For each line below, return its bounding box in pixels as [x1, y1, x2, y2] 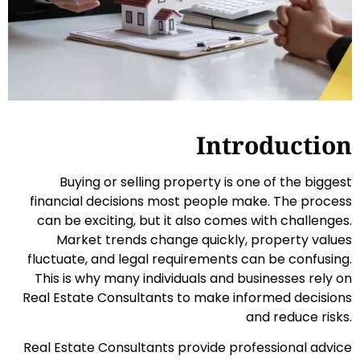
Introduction [196, 129, 352, 162]
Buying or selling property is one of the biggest [59, 173, 352, 192]
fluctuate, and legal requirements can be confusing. [27, 250, 352, 269]
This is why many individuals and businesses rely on [35, 269, 352, 288]
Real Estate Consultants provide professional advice [23, 338, 352, 358]
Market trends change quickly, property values [56, 231, 352, 250]
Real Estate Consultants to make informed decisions [22, 288, 352, 308]
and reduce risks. [246, 308, 352, 327]
